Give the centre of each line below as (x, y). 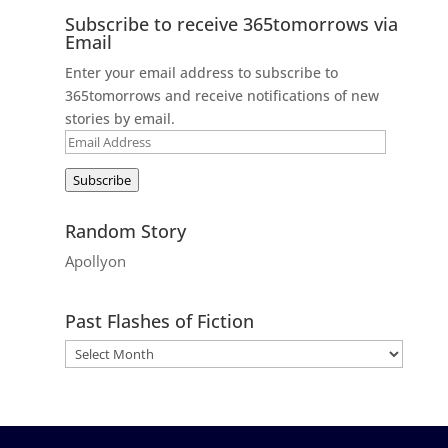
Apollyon (95, 260)
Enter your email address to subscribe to (201, 72)
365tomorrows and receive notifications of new (221, 95)
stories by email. (119, 118)
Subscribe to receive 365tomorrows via (231, 23)
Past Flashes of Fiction (159, 320)
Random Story (125, 230)
